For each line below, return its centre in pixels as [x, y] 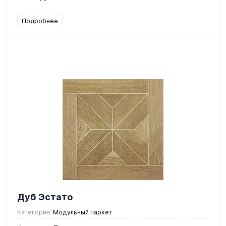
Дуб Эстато [45, 197]
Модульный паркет [82, 212]
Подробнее [40, 20]
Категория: [34, 212]
